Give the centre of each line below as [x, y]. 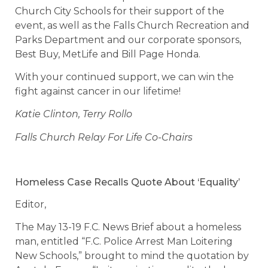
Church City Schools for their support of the [120, 11]
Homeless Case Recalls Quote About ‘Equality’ [127, 182]
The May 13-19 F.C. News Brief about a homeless [128, 227]
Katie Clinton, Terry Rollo [74, 114]
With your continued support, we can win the [124, 77]
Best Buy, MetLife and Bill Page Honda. [108, 54]
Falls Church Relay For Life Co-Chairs [104, 137]
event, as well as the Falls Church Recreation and [132, 25]
